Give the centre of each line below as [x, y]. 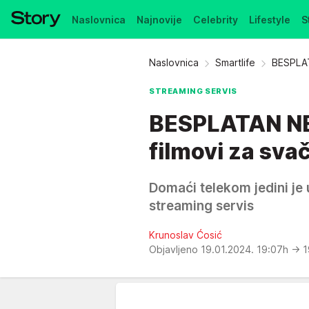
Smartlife [235, 62]
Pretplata [94, 58]
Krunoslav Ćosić [186, 235]
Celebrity [216, 19]
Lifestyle [270, 19]
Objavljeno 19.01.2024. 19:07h [220, 249]
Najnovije [159, 19]
